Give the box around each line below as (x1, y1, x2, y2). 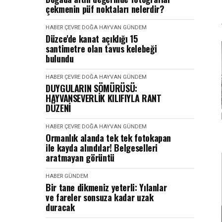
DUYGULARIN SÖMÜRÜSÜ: (46, 82, 137, 95)
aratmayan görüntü (46, 151, 114, 164)
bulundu (46, 52, 74, 65)
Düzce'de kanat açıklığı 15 (46, 32, 138, 45)
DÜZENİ (46, 102, 71, 114)
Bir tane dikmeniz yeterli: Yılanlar (46, 181, 167, 194)
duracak (46, 201, 75, 214)
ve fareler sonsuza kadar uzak (46, 191, 154, 204)
